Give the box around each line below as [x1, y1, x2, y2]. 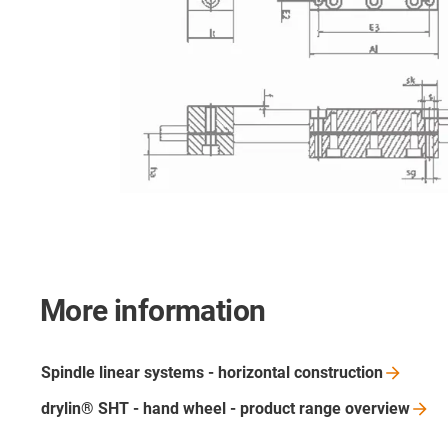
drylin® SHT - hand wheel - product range [41, 399, 345, 419]
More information [40, 293, 266, 329]
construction [294, 363, 383, 383]
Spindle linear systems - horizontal [41, 363, 294, 383]
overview [345, 399, 410, 419]
